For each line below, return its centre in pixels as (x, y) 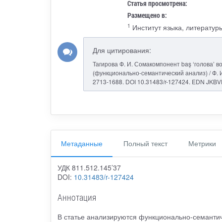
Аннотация (77, 197)
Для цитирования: (122, 50)
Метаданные (82, 143)
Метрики (202, 143)
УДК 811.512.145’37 (89, 168)
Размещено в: (147, 15)
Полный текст (145, 143)
